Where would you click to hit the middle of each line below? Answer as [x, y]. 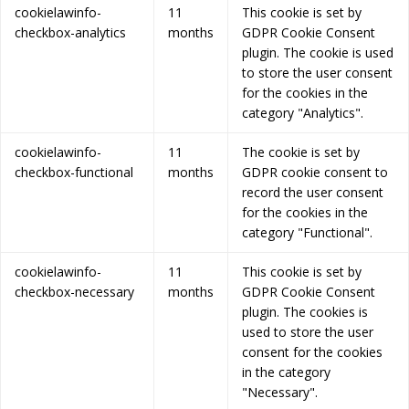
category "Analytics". [303, 113]
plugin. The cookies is [305, 312]
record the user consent [313, 193]
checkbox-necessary [74, 292]
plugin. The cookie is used [318, 53]
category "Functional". [307, 233]
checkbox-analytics [70, 33]
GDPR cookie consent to [315, 173]
